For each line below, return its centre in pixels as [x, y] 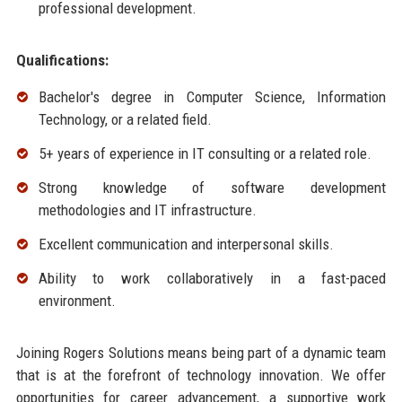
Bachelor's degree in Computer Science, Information [212, 97]
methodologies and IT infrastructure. [147, 210]
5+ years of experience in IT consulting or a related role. [205, 154]
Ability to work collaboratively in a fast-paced [212, 278]
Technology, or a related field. [125, 120]
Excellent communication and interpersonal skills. [186, 244]
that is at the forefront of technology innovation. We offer [201, 375]
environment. [77, 300]
